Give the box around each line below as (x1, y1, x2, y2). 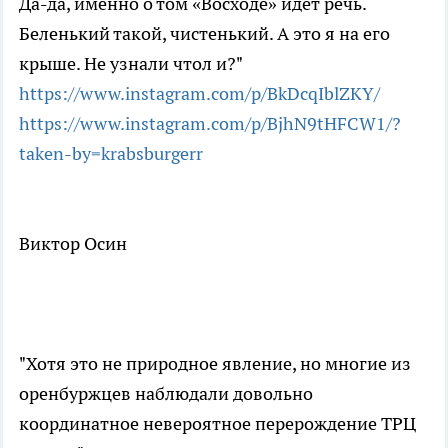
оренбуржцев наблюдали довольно (19, 381, 313, 405)
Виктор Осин (19, 231, 127, 255)
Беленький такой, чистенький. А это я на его (19, 21, 390, 45)
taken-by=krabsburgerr (19, 141, 203, 165)
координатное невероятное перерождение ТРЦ (19, 411, 416, 435)
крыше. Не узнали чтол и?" (19, 51, 243, 75)
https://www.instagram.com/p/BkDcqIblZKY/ (19, 81, 380, 105)
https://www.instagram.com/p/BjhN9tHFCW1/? (19, 111, 401, 135)
